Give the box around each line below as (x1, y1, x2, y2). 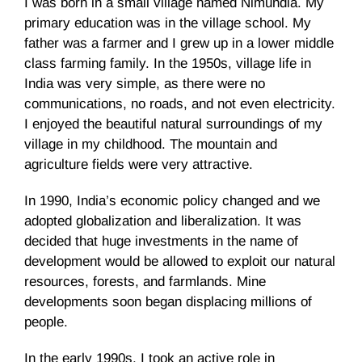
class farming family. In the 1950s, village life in (24, 56, 311, 71)
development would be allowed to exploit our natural (24, 254, 335, 269)
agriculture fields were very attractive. (24, 157, 253, 172)
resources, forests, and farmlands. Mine (24, 274, 266, 289)
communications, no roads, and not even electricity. (24, 96, 335, 112)
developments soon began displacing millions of (24, 294, 312, 309)
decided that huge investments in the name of (24, 234, 298, 249)
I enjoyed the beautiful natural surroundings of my (24, 116, 322, 132)
